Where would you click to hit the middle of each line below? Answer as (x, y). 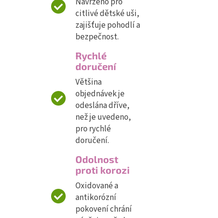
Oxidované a (97, 186)
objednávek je (100, 94)
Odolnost (97, 159)
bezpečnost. (97, 37)
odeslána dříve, (102, 106)
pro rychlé (93, 129)
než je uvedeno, (103, 118)
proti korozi (103, 170)
